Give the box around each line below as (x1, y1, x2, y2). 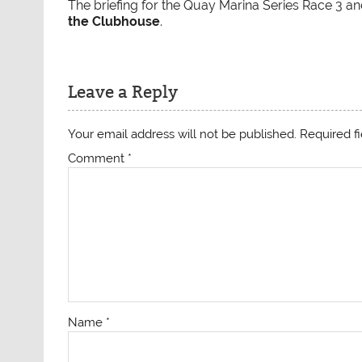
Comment (68, 150, 128, 166)
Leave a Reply (68, 82, 179, 103)
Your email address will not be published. (68, 126, 297, 141)
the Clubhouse (68, 14, 161, 30)
